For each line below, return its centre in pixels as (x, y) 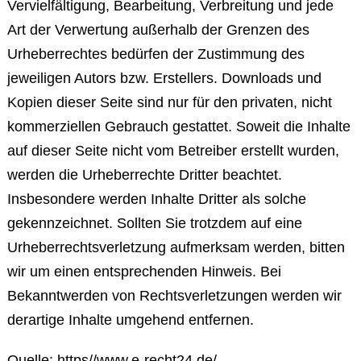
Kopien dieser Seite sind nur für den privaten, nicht (169, 102)
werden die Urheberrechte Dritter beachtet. (144, 175)
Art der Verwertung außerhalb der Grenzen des (158, 30)
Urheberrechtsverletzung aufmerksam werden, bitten (176, 247)
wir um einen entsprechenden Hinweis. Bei (144, 272)
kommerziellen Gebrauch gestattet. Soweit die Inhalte (178, 127)
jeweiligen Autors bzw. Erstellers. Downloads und (164, 78)
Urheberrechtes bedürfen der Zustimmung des (156, 54)
